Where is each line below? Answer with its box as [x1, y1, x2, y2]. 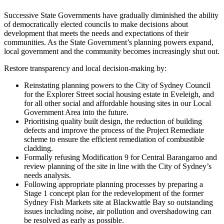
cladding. [24, 144, 53, 153]
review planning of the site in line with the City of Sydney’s [24, 162, 211, 171]
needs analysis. [24, 171, 71, 180]
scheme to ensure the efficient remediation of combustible [24, 135, 204, 144]
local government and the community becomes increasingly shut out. [4, 47, 219, 56]
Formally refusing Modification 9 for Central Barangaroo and [24, 153, 217, 162]
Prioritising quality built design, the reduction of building [24, 117, 202, 126]
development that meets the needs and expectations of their [4, 29, 188, 38]
